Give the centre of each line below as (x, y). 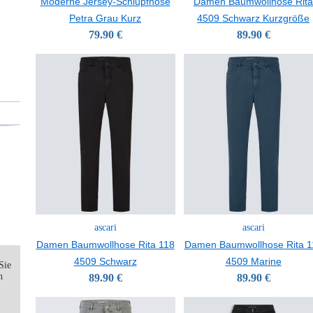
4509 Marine (253, 261)
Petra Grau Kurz (105, 18)
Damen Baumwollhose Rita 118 (105, 245)
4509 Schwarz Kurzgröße (253, 18)
